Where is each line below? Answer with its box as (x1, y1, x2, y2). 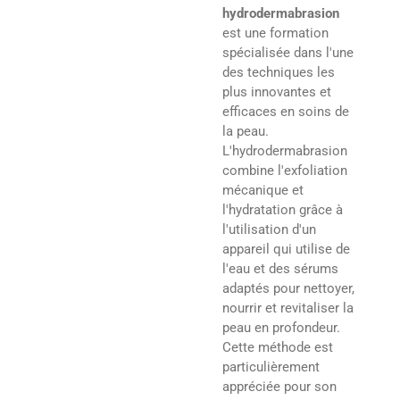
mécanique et (222, 181, 304, 198)
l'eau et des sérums (222, 260, 338, 277)
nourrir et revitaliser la (222, 299, 354, 316)
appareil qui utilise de (222, 240, 350, 257)
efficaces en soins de (222, 103, 349, 120)
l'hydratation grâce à (222, 201, 343, 218)
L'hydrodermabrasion (222, 142, 347, 159)
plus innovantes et (222, 83, 331, 100)
